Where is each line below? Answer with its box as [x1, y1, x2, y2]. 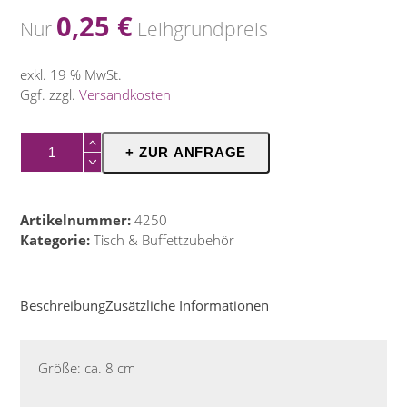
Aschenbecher [19, 132, 107, 151]
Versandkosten [79, 84, 172, 104]
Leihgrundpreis [137, 15, 269, 42]
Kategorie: [20, 230, 94, 249]
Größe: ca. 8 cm [38, 358, 136, 377]
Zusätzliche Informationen [105, 295, 270, 314]
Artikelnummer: [20, 210, 135, 229]
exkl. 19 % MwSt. [20, 65, 123, 84]
